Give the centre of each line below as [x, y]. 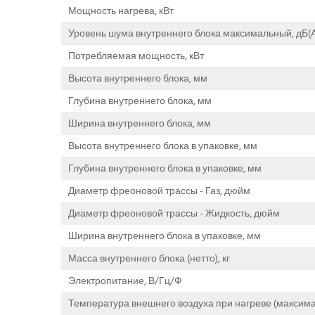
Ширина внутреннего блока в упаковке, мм [165, 236]
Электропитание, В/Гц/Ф [125, 281]
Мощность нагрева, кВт [121, 11]
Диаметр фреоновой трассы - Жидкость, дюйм [174, 213]
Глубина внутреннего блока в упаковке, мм [165, 168]
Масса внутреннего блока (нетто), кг [149, 258]
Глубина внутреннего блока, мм [140, 101]
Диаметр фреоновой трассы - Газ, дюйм [159, 191]
